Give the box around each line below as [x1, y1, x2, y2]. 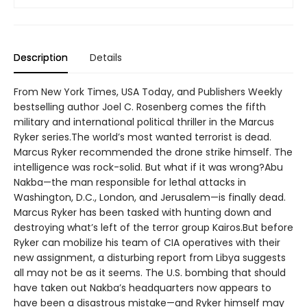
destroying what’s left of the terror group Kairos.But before [14, 221, 293, 235]
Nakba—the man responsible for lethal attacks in [14, 175, 246, 190]
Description [14, 51, 68, 65]
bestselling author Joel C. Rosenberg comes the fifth [14, 100, 266, 114]
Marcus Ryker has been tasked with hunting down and [14, 206, 271, 220]
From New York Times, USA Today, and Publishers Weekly [14, 85, 282, 99]
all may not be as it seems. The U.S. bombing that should [14, 266, 286, 280]
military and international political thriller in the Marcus [14, 115, 274, 130]
